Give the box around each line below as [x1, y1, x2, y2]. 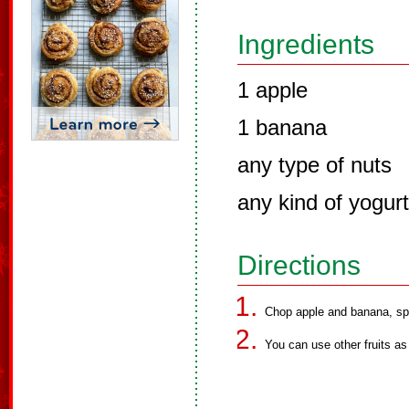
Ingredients [237, 29, 374, 59]
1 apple [237, 78, 308, 102]
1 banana [237, 115, 327, 140]
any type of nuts [237, 152, 392, 177]
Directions [237, 250, 361, 280]
